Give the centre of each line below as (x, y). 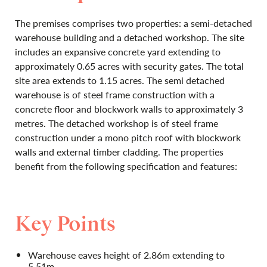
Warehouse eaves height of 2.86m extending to (126, 255)
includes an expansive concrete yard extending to (118, 52)
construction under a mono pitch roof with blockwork (128, 137)
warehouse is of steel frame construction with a (115, 94)
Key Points (65, 225)
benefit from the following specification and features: (126, 166)
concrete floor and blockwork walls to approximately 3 (129, 109)
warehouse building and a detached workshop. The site (130, 37)
